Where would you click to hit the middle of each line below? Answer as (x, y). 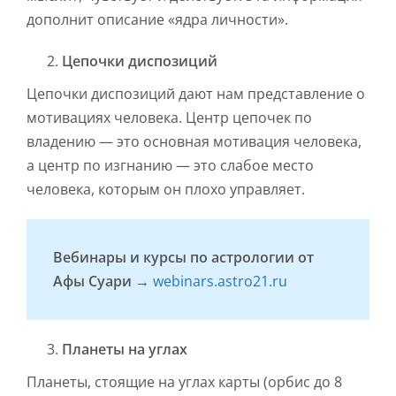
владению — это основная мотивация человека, (194, 142)
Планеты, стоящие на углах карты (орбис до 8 (184, 382)
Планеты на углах (125, 350)
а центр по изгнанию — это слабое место (170, 166)
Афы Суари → (103, 282)
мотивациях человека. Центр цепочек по (169, 118)
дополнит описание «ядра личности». (157, 20)
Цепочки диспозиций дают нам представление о (196, 94)
